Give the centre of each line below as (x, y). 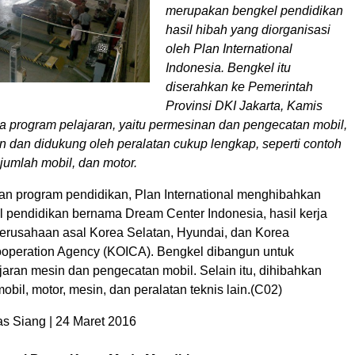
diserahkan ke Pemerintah (239, 87)
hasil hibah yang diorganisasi (248, 30)
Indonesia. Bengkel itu (228, 68)
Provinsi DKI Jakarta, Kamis (244, 106)
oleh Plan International (229, 49)
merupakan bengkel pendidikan (254, 11)
